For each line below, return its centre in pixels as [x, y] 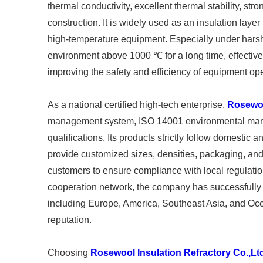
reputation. [69, 220]
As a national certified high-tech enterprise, [137, 105]
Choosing [69, 253]
